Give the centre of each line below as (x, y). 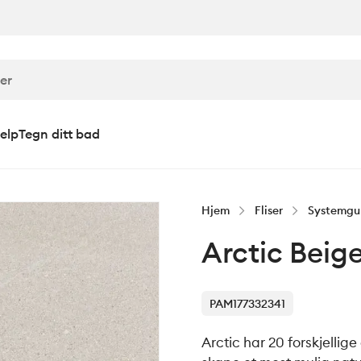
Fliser (269, 210)
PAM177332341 (247, 304)
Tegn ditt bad (59, 134)
